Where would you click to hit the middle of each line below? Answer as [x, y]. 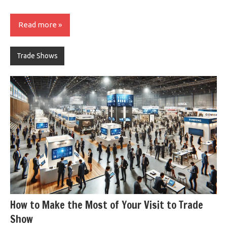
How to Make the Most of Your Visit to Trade [107, 205]
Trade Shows [37, 56]
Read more [37, 25]
